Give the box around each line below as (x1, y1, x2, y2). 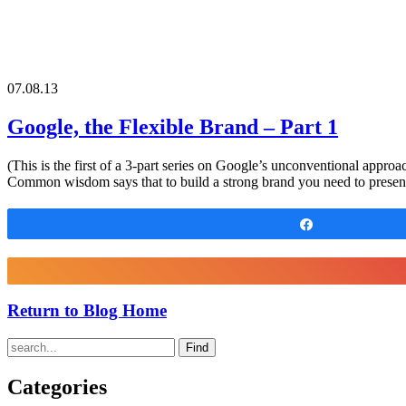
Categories (7, 375, 107, 400)
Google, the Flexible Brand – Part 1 (7, 114, 338, 139)
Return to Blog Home (7, 301, 167, 321)
